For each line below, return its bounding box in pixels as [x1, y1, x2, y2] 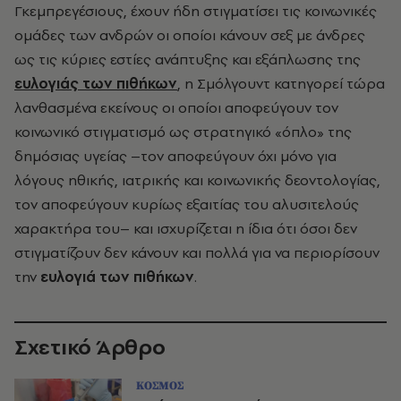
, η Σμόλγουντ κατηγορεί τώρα [177, 73, 385, 93]
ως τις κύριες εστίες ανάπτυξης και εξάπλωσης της [14, 49, 361, 69]
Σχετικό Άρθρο [14, 332, 166, 362]
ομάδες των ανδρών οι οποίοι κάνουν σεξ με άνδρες [14, 25, 365, 45]
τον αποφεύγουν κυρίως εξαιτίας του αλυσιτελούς [14, 194, 359, 214]
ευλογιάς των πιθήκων [14, 73, 177, 93]
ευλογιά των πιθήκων [37, 267, 194, 286]
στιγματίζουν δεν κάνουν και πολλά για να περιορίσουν [14, 243, 380, 262]
